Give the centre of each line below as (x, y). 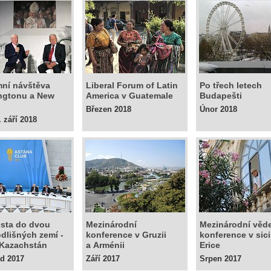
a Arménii (105, 245)
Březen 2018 (109, 109)
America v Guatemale (129, 96)
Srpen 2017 (220, 259)
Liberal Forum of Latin (132, 85)
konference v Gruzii (126, 235)
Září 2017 (103, 259)
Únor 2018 (218, 109)
